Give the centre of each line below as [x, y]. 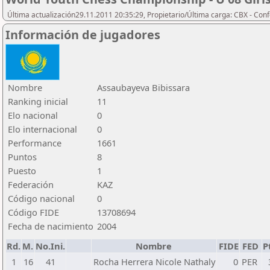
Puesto [22, 171]
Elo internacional [42, 129]
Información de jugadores [83, 35]
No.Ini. [50, 246]
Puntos [22, 157]
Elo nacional [33, 115]
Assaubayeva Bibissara [143, 87]
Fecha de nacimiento [51, 226]
